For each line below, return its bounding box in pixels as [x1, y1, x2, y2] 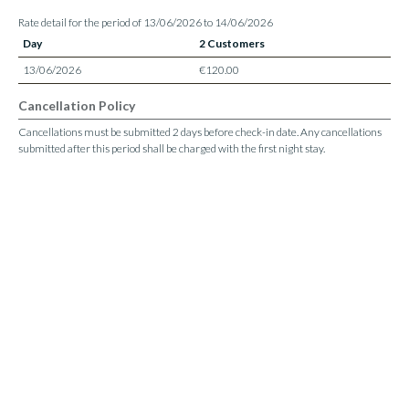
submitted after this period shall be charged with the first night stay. [18, 142, 325, 155]
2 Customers [199, 37, 265, 50]
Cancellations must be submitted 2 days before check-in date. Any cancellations [18, 125, 382, 139]
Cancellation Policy [18, 98, 135, 113]
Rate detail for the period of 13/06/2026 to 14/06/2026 [18, 16, 273, 29]
